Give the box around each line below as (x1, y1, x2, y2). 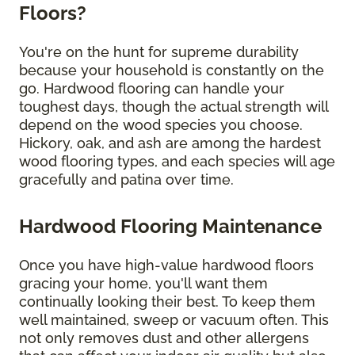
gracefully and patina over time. (19, 171, 234, 189)
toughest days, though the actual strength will (19, 98, 328, 116)
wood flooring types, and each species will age (19, 153, 335, 170)
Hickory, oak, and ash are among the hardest (19, 135, 321, 152)
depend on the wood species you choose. (19, 116, 303, 134)
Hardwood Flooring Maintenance (19, 215, 322, 239)
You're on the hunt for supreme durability (19, 44, 299, 61)
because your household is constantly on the (19, 62, 324, 79)
